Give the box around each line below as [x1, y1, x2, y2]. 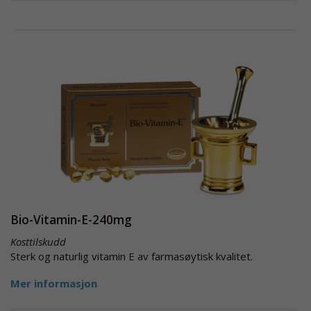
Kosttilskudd [10, 235, 66, 249]
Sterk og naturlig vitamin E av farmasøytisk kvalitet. [10, 249, 253, 263]
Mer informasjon [10, 276, 97, 290]
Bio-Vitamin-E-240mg [10, 212, 132, 228]
